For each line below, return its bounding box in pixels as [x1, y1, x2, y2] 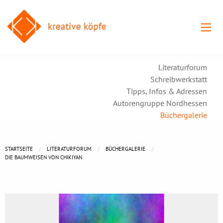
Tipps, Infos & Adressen [126, 86, 207, 96]
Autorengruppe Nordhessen [113, 98, 207, 108]
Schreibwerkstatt [150, 74, 207, 84]
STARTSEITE [5, 145, 33, 152]
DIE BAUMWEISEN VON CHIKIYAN [5, 153, 82, 161]
